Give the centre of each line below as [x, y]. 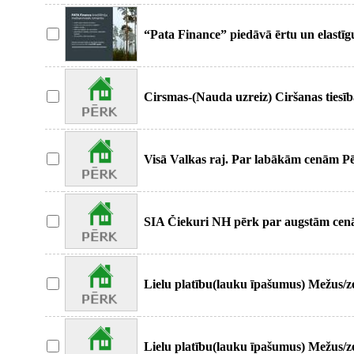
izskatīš [163, 49]
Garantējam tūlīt [188, 236]
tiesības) [165, 173]
